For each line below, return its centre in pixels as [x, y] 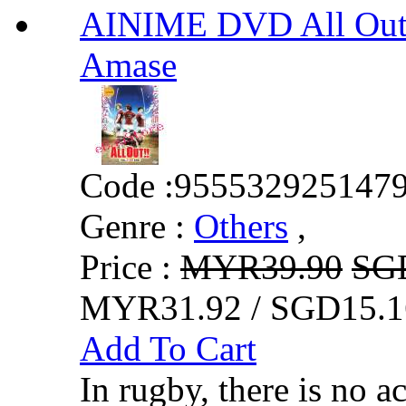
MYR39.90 [261, 266]
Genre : [132, 226]
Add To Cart [168, 348]
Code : [127, 185]
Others [241, 226]
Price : [130, 266]
